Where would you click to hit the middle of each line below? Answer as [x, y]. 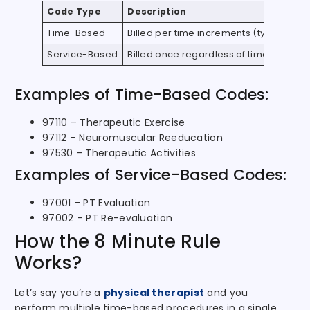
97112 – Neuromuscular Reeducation [133, 138]
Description [157, 12]
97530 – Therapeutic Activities [119, 153]
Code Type [74, 12]
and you [226, 293]
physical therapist [154, 293]
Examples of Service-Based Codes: [151, 175]
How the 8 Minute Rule [118, 242]
